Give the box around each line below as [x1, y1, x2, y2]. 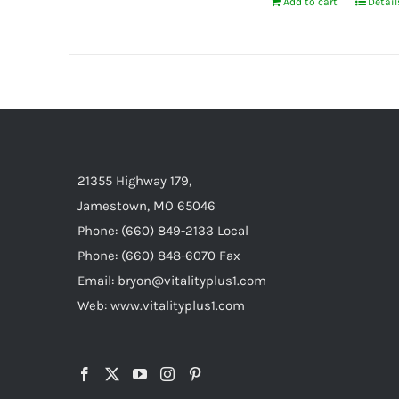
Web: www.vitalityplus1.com [77, 297, 245, 313]
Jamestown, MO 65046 [77, 198, 216, 214]
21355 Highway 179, [77, 173, 191, 189]
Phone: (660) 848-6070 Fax [77, 248, 240, 264]
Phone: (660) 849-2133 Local [77, 223, 248, 239]
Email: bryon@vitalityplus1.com [77, 273, 266, 289]
